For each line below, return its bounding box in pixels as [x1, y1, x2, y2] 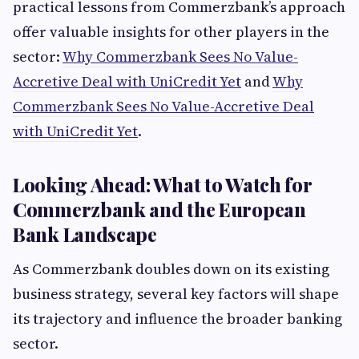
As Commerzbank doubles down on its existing [13, 259, 329, 279]
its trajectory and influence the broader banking [13, 309, 342, 329]
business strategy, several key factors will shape [13, 284, 339, 304]
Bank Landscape [13, 221, 157, 247]
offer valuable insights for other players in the [13, 22, 329, 42]
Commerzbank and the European [13, 196, 306, 222]
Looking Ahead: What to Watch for [13, 171, 312, 197]
